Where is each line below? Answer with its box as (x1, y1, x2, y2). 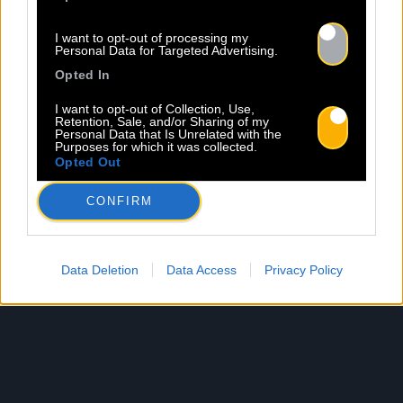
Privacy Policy (264, 262, 343, 277)
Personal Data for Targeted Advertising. (55, 42, 278, 58)
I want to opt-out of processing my (55, 30, 248, 45)
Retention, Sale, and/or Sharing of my (55, 113, 269, 129)
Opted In (55, 67, 111, 82)
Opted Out (55, 154, 121, 169)
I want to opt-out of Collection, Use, (55, 101, 255, 116)
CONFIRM (85, 194, 153, 208)
